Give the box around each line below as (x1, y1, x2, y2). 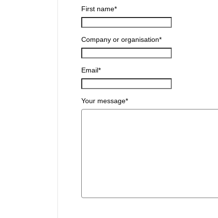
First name (81, 4, 114, 13)
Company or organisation (81, 35, 159, 43)
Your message (81, 97, 126, 105)
